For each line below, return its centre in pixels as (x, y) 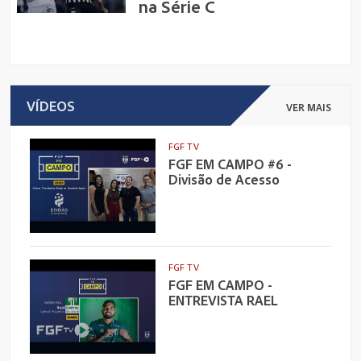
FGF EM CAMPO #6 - (230, 164)
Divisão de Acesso (224, 179)
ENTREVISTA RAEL (223, 299)
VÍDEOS (51, 106)
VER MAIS (308, 107)
